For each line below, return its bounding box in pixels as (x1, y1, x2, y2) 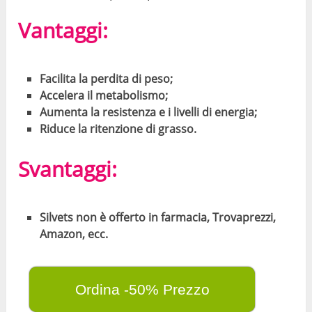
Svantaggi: (18, 155, 118, 184)
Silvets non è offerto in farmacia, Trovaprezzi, (39, 210, 276, 226)
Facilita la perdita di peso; (39, 70, 173, 86)
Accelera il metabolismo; (39, 87, 168, 103)
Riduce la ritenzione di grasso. (39, 120, 196, 136)
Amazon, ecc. (39, 226, 108, 242)
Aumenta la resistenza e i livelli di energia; (39, 104, 257, 120)
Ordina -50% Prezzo (75, 281, 210, 298)
